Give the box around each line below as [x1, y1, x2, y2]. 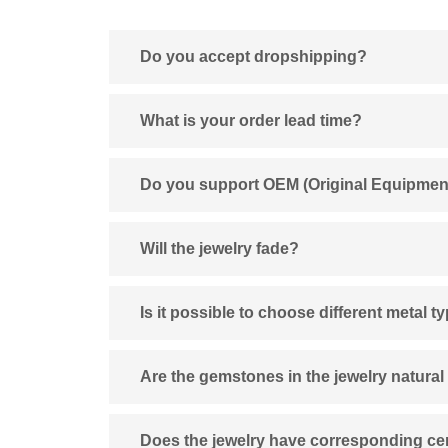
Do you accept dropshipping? [140, 47, 368, 65]
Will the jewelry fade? [140, 239, 300, 257]
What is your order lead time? [140, 111, 363, 129]
